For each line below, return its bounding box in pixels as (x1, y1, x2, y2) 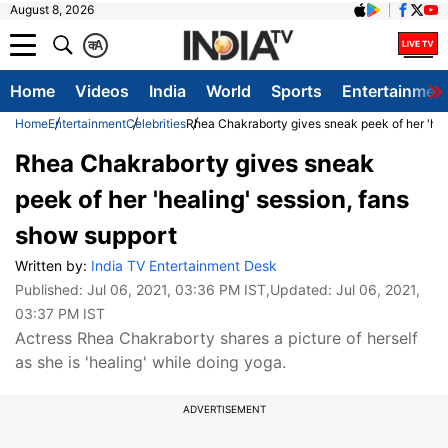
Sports (271, 81, 322, 101)
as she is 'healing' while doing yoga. (15, 352, 286, 372)
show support (15, 221, 177, 250)
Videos (75, 81, 129, 101)
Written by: (15, 257, 91, 274)
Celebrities (126, 116, 186, 131)
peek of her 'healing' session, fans (15, 185, 409, 214)
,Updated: (266, 281, 336, 298)
